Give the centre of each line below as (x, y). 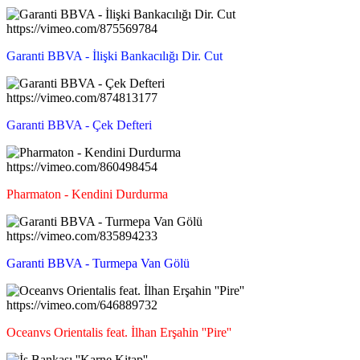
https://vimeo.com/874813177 (82, 97)
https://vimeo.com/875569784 (82, 28)
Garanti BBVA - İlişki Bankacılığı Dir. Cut (115, 55)
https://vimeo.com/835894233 (82, 235)
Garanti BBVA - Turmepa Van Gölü (98, 263)
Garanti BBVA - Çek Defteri (79, 125)
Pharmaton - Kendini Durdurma (87, 194)
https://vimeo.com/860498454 (82, 166)
